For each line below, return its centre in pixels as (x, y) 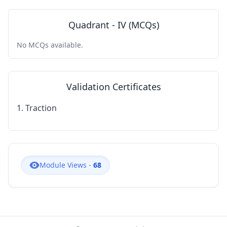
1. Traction (37, 108)
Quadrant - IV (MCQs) (113, 25)
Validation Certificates (113, 86)
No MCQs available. (50, 45)
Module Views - (66, 165)
